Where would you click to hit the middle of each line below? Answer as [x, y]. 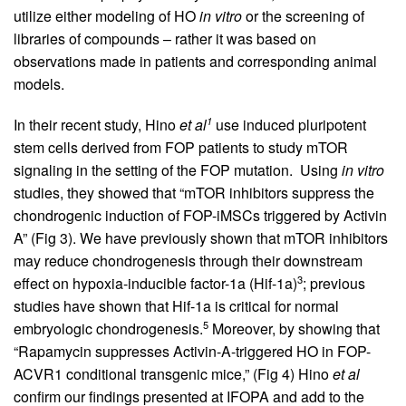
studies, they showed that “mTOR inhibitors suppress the [194, 192]
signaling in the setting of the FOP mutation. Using [178, 169]
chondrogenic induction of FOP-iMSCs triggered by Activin [200, 215]
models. [39, 83]
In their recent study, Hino [97, 124]
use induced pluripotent [289, 124]
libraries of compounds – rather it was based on [165, 38]
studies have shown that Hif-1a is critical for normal [176, 305]
